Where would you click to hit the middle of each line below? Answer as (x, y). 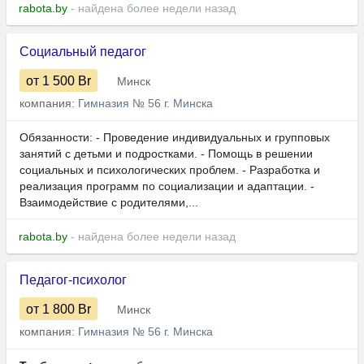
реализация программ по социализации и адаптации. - (167, 186)
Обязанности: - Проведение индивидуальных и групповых (175, 138)
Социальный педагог (83, 52)
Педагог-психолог (73, 280)
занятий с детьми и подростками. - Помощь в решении (166, 154)
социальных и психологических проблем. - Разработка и (170, 170)
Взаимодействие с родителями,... (109, 203)
